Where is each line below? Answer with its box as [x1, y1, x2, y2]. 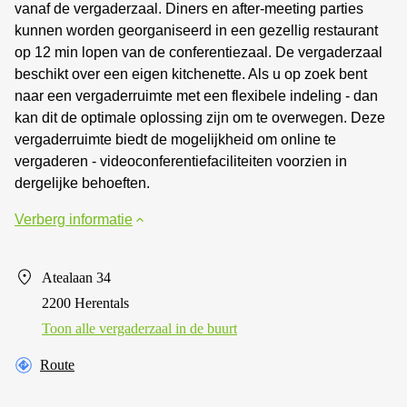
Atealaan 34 [42, 269, 111, 285]
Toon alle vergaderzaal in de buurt [42, 320, 237, 336]
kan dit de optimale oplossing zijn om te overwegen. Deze [15, 109, 385, 125]
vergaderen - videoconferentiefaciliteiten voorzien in [15, 153, 347, 169]
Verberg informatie [15, 211, 133, 227]
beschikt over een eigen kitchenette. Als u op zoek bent [15, 65, 367, 82]
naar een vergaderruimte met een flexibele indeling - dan [15, 87, 378, 104]
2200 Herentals [42, 294, 129, 311]
